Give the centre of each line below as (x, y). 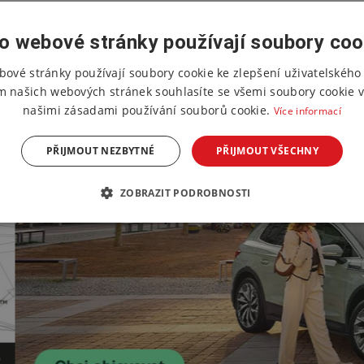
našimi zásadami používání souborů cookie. (148, 110)
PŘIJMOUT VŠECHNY (267, 150)
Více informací (307, 110)
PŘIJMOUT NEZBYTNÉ (100, 150)
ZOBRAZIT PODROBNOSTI (185, 193)
